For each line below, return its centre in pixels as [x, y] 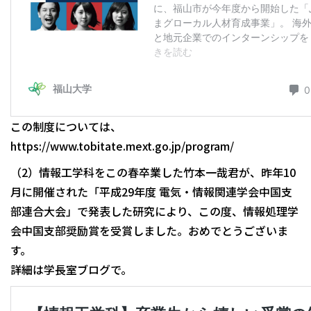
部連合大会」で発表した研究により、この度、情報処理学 [154, 211]
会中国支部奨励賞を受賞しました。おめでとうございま [149, 230]
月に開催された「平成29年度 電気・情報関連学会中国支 [151, 191]
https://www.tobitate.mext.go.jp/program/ [122, 145]
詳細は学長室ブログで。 [71, 269]
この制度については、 [66, 126]
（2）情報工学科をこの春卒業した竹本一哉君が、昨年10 [153, 172]
